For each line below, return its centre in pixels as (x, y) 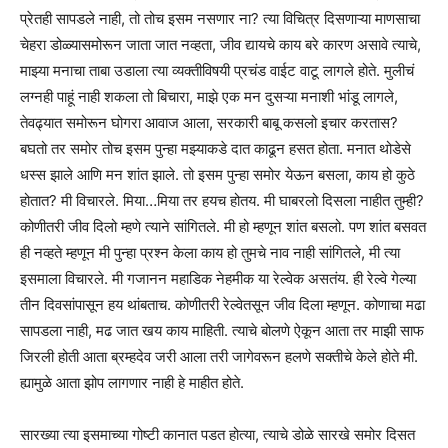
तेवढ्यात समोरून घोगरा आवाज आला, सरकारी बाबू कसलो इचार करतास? (209, 122)
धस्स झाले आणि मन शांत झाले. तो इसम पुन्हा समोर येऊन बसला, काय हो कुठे (217, 174)
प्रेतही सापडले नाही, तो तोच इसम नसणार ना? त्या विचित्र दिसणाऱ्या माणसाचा (220, 18)
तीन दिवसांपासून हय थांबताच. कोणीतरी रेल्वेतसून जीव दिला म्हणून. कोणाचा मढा (222, 304)
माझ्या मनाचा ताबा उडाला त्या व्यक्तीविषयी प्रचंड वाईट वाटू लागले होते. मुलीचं (217, 70)
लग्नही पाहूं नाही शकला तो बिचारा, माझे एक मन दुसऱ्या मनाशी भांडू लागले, (209, 96)
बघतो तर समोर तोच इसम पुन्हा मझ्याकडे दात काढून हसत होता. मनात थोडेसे (215, 148)
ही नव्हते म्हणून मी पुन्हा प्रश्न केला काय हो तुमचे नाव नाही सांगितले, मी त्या (210, 252)
